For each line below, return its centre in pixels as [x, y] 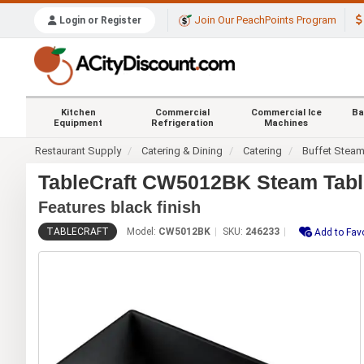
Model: [143, 231]
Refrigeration [182, 123]
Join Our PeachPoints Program [264, 20]
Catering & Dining [182, 150]
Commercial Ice [286, 112]
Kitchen [78, 112]
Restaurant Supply [78, 150]
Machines [286, 123]
